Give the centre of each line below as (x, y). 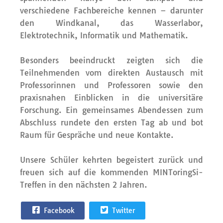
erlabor (187, 23)
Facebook (58, 210)
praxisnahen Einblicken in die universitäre (111, 97)
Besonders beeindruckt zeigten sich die (111, 60)
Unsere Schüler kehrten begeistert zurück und (111, 160)
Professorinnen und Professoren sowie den (111, 85)
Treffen (33, 184)
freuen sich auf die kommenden (86, 172)
